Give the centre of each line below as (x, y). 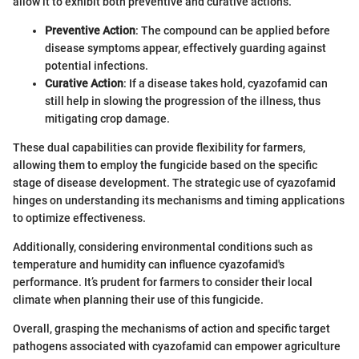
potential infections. (97, 66)
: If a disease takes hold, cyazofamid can (226, 84)
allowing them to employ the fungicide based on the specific (165, 165)
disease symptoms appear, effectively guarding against (186, 48)
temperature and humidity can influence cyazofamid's (149, 265)
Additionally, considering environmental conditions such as (163, 247)
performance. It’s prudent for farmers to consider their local (163, 282)
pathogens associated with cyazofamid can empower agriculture (177, 347)
